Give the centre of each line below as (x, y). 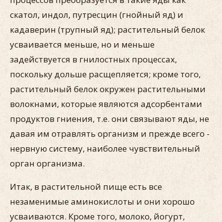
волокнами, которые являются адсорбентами (106, 104)
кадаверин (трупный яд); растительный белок (108, 29)
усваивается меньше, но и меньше (82, 44)
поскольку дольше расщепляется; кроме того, (105, 74)
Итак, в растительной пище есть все (86, 187)
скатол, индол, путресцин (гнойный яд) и (97, 15)
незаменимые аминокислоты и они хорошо (102, 201)
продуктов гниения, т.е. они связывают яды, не (110, 119)
